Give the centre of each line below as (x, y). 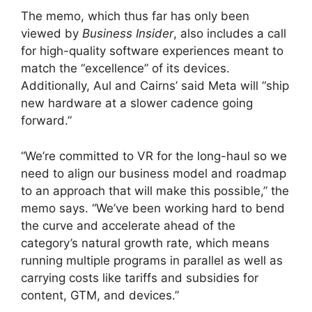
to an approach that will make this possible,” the (155, 190)
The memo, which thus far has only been (135, 16)
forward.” (46, 121)
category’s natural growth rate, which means (145, 243)
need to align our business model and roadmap (154, 173)
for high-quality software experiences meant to (152, 51)
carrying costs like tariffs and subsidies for (140, 278)
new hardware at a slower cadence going (137, 103)
